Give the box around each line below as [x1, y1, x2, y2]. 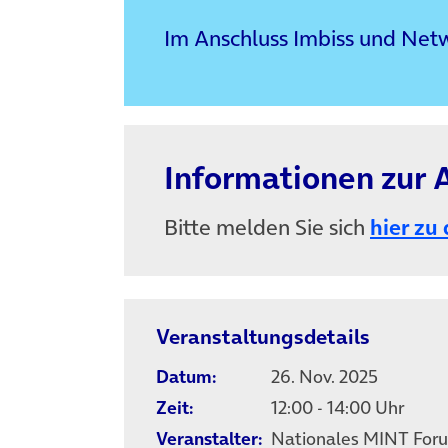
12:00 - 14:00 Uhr [317, 394, 404, 420]
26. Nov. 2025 [271, 363, 378, 389]
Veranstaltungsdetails [156, 321, 370, 351]
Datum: [156, 363, 216, 389]
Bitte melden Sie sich [164, 212, 370, 243]
